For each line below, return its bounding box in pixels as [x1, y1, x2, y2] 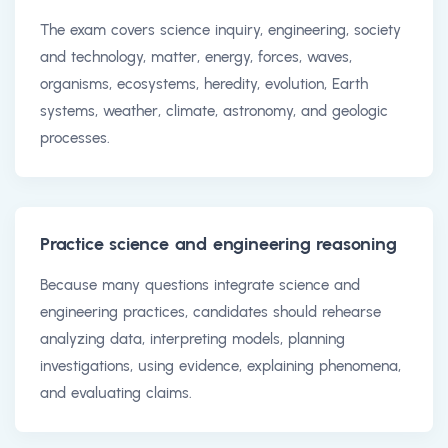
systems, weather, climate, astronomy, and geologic [40, 101, 388, 120]
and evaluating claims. [40, 383, 192, 402]
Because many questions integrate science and [40, 275, 360, 294]
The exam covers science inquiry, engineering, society [40, 20, 401, 39]
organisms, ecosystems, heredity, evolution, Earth [40, 74, 368, 93]
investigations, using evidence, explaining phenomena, [40, 356, 401, 375]
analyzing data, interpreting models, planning [40, 329, 345, 348]
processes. [40, 128, 110, 147]
